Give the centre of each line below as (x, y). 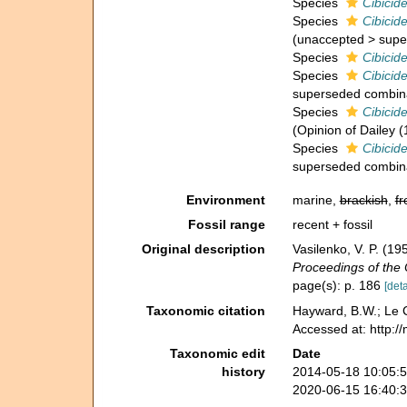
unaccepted (330, 39)
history (243, 371)
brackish (363, 200)
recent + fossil (332, 224)
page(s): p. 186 (338, 285)
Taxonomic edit (217, 353)
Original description (203, 249)
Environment (225, 200)
